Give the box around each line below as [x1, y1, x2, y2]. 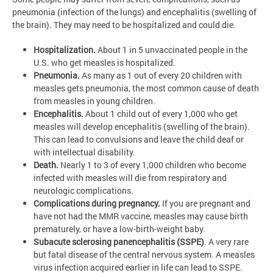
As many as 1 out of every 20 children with [80, 69, 242, 81]
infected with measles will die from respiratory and [34, 171, 227, 183]
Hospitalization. [34, 43, 96, 55]
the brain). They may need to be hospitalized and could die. [12, 18, 236, 30]
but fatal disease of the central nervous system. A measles [34, 248, 255, 260]
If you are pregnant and [162, 197, 250, 209]
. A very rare [204, 235, 249, 247]
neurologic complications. [34, 184, 133, 196]
